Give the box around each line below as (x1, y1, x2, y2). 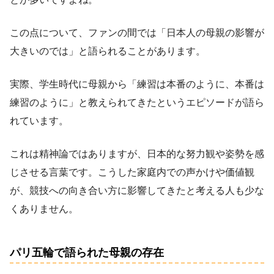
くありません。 (10, 203, 78, 214)
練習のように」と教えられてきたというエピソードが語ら (10, 97, 264, 108)
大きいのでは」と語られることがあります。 (10, 45, 206, 56)
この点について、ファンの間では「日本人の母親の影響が (10, 27, 264, 38)
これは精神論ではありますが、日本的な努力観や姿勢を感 (10, 148, 264, 159)
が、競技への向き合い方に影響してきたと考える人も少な (10, 185, 264, 196)
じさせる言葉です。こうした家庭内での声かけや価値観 (10, 166, 254, 177)
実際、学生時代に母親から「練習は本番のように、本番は (10, 78, 264, 89)
